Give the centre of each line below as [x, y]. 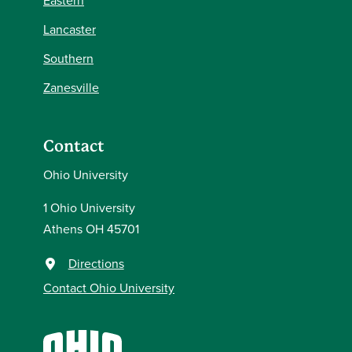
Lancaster [70, 29]
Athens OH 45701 [91, 229]
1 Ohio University [89, 207]
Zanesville [71, 87]
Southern [68, 58]
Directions [96, 263]
